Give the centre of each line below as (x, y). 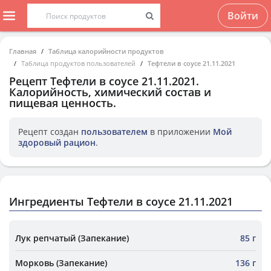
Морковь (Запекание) (61, 263)
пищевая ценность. (63, 103)
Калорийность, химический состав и (110, 92)
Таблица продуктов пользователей (78, 63)
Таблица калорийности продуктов (106, 51)
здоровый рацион (57, 142)
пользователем (114, 132)
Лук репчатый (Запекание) (72, 238)
